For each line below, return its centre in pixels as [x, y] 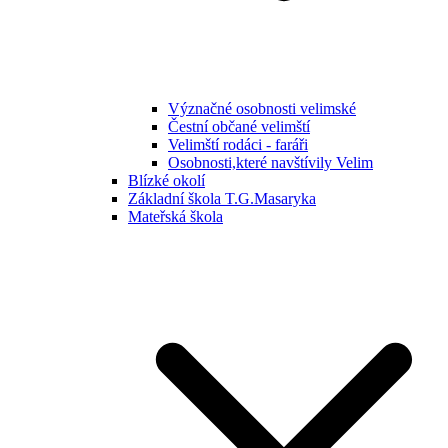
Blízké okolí [166, 180]
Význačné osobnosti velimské [262, 108]
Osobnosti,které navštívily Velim [270, 162]
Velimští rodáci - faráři [238, 144]
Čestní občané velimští [239, 126]
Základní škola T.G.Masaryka [222, 198]
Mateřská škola [175, 216]
